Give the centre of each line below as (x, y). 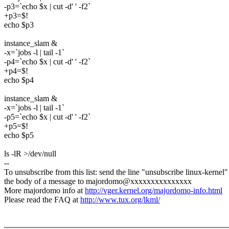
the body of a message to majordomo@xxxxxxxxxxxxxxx (98, 181)
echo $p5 (19, 135)
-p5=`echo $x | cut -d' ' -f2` (47, 117)
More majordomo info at (44, 191)
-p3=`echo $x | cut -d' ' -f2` (47, 7)
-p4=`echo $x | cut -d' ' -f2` (47, 62)
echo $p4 (19, 80)
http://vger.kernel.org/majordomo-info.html (154, 191)
